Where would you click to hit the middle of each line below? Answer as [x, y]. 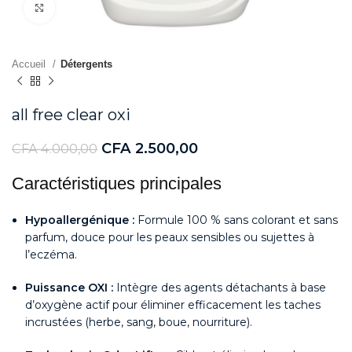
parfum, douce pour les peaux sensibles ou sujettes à [170, 237]
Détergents [86, 64]
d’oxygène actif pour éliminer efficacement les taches [173, 305]
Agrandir [76, 7]
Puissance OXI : [69, 288]
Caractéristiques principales [117, 183]
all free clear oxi [71, 115]
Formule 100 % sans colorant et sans [236, 220]
